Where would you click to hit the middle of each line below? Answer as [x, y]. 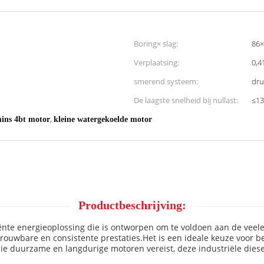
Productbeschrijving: [132, 205]
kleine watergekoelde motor [103, 119]
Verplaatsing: [156, 62]
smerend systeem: [166, 81]
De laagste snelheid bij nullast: [186, 100]
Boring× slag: [156, 44]
